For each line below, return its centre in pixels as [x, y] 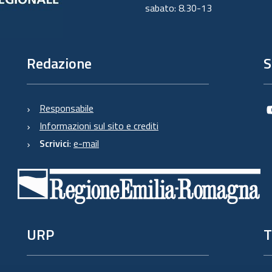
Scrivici [54, 143]
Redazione [59, 63]
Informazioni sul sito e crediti [99, 126]
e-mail [86, 143]
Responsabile [66, 108]
